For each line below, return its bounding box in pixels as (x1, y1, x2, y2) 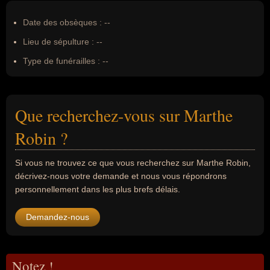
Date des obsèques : (23, 17, 102, 27)
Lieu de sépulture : (23, 37, 94, 46)
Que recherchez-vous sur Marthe (15, 104, 233, 127)
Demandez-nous (26, 212, 89, 222)
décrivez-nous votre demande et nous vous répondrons (15, 171, 227, 181)
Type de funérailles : (23, 56, 100, 66)
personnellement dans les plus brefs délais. (15, 184, 180, 194)
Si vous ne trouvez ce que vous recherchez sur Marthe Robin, (15, 158, 251, 168)
